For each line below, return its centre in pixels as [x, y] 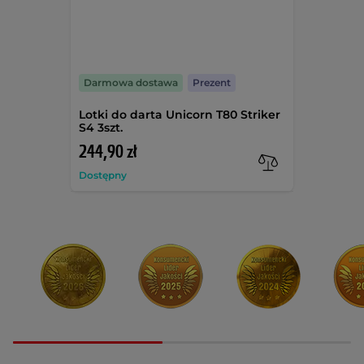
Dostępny [103, 175]
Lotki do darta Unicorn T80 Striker [180, 115]
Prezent [212, 83]
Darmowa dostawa [131, 83]
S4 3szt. [101, 128]
